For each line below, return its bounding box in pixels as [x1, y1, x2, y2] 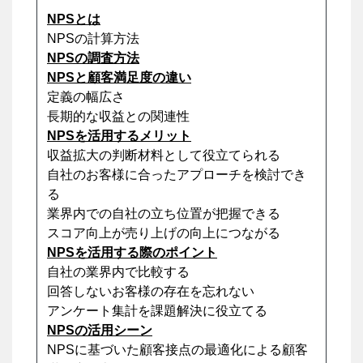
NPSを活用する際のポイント [47, 246, 217, 260]
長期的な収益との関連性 [47, 109, 190, 124]
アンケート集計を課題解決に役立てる [47, 304, 267, 318]
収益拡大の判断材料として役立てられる [47, 148, 280, 163]
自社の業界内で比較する [47, 265, 190, 280]
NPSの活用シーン [47, 323, 152, 338]
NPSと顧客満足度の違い [47, 70, 191, 85]
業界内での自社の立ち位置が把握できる [47, 207, 280, 221]
